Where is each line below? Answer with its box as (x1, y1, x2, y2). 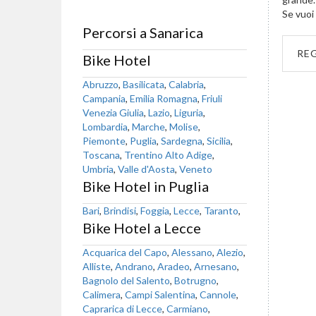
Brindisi (104, 205, 136, 217)
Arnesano (194, 260, 237, 272)
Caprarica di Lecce (83, 303, 162, 315)
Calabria (169, 78, 204, 90)
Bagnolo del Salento (83, 274, 170, 286)
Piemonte (83, 135, 126, 147)
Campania (83, 92, 126, 104)
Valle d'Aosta (118, 163, 175, 175)
